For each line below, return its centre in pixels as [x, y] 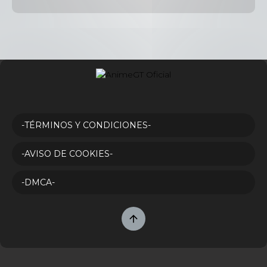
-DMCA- [38, 183]
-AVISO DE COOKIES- [67, 154]
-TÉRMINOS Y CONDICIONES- [86, 125]
